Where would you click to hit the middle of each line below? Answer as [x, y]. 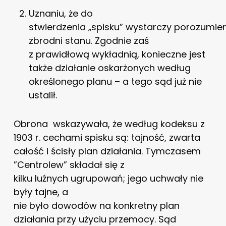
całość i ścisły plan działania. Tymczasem [107, 151]
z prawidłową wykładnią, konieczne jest [117, 54]
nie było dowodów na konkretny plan [96, 205]
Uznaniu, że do [61, 13]
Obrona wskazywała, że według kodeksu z [109, 124]
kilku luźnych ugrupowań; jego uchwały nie [108, 178]
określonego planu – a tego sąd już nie [115, 81]
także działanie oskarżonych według [109, 68]
